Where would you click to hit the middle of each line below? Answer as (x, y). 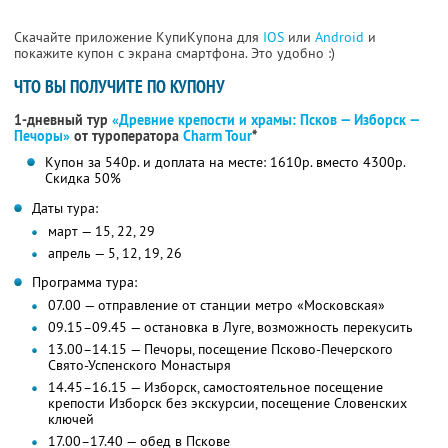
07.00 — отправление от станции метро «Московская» (216, 305)
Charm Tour (217, 136)
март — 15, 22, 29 (101, 231)
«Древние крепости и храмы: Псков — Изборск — (265, 120)
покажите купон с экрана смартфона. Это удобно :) (174, 53)
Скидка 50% (82, 178)
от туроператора (126, 136)
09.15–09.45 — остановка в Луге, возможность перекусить (230, 327)
